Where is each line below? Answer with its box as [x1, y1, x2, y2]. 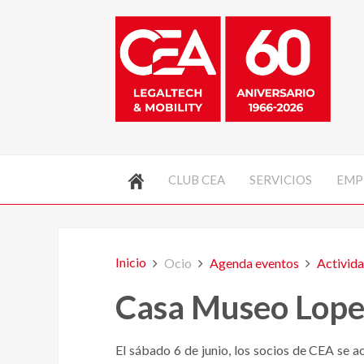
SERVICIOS [249, 171, 312, 187]
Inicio [115, 253, 146, 270]
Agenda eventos [210, 254, 299, 271]
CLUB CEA [168, 171, 225, 187]
